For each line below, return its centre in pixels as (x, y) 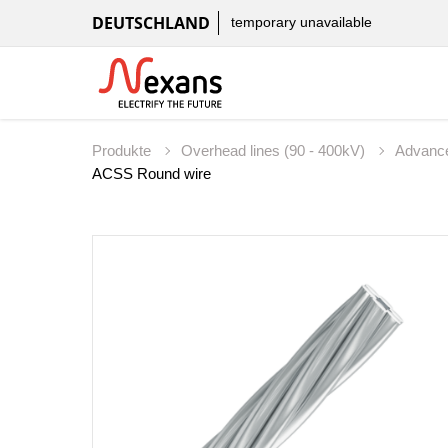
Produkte (123, 151)
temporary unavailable (301, 22)
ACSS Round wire (151, 174)
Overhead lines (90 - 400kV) (275, 151)
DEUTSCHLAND (151, 23)
